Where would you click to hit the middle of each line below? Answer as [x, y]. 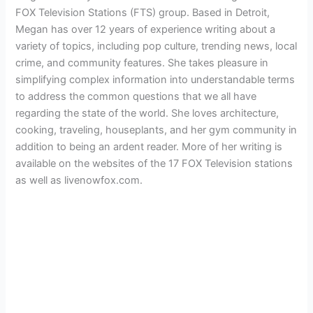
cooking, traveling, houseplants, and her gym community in [156, 130]
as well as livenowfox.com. [79, 181]
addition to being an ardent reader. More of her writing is [149, 147]
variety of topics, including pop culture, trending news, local [156, 46]
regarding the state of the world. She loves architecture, [147, 114]
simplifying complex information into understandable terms [155, 80]
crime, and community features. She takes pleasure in [142, 63]
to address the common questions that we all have [136, 97]
